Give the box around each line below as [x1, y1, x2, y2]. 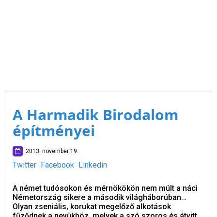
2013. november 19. [23, 148, 78, 155]
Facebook [41, 160, 74, 170]
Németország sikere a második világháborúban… [13, 193, 186, 202]
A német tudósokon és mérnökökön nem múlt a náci [13, 184, 198, 193]
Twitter [13, 160, 36, 170]
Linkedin [78, 160, 107, 170]
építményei [13, 121, 95, 140]
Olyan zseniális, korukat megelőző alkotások [13, 202, 171, 211]
